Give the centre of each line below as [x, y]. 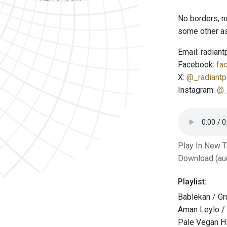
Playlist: [192, 182]
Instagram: [197, 90]
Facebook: [197, 65]
